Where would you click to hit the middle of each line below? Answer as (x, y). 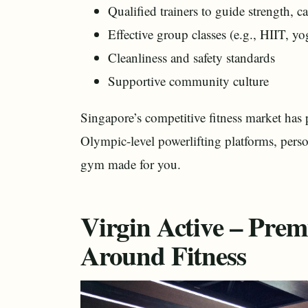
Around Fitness (163, 255)
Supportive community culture (188, 81)
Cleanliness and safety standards (191, 57)
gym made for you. (131, 164)
